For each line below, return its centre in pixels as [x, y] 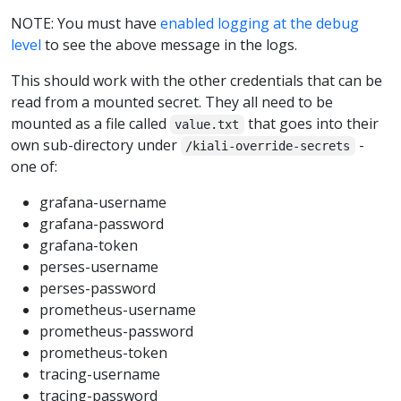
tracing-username [100, 375]
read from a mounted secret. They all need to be [172, 102]
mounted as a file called [90, 124]
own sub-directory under [96, 145]
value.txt [207, 125]
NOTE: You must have [85, 24]
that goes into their [311, 124]
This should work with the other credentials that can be [196, 81]
